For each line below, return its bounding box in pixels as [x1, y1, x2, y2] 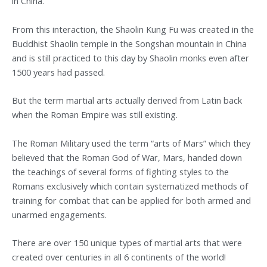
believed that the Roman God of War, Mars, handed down [12, 151, 242, 163]
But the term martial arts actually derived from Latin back [12, 94, 242, 107]
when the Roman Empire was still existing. [12, 108, 178, 121]
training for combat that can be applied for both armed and [12, 194, 251, 206]
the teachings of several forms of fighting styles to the [12, 165, 229, 178]
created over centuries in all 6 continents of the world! [12, 250, 226, 263]
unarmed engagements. [12, 208, 107, 221]
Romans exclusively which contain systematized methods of [12, 179, 248, 192]
